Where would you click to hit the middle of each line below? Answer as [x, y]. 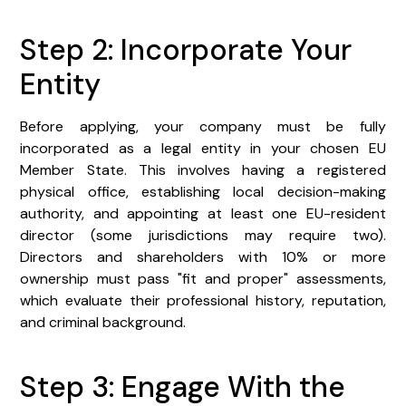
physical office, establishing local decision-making [203, 191]
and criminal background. [103, 322]
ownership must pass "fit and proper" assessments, [203, 278]
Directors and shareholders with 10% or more [203, 256]
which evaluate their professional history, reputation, [203, 300]
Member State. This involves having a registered [203, 169]
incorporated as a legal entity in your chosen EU [203, 148]
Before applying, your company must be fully [203, 126]
